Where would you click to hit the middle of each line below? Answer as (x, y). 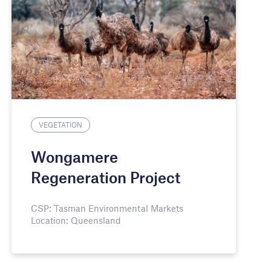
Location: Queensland (76, 220)
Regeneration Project (106, 177)
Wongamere (75, 156)
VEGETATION (61, 124)
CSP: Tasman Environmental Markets (107, 208)
